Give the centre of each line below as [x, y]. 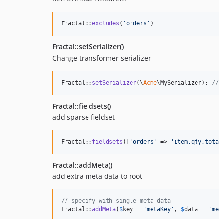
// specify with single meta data [116, 201]
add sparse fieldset [84, 117]
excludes [106, 24]
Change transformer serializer [102, 58]
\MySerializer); [184, 83]
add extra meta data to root [97, 176]
